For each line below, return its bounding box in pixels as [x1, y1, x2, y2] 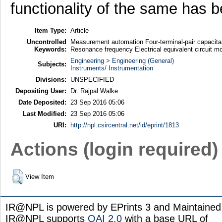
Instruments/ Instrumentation [70, 64, 153, 72]
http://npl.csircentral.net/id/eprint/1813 [70, 121, 179, 129]
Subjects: [37, 60, 66, 68]
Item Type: [34, 26, 66, 34]
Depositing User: [15, 87, 66, 95]
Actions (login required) [10, 139, 218, 160]
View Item [25, 172, 54, 180]
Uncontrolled [26, 38, 66, 46]
